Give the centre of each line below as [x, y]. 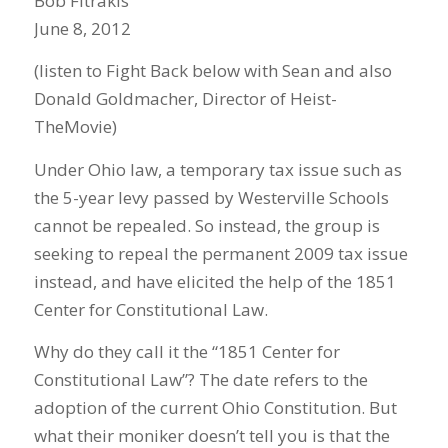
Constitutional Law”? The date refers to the [200, 380]
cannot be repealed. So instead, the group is [206, 225]
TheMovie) [75, 127]
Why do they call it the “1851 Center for [186, 352]
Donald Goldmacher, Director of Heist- [185, 99]
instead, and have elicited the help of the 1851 [214, 281]
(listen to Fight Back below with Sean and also [212, 71]
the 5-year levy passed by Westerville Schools [211, 197]
